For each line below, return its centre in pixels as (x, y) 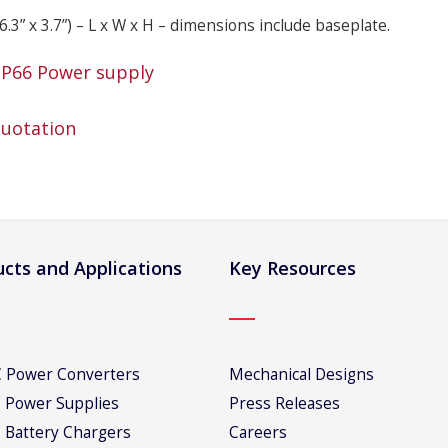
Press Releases (284, 403)
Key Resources (292, 268)
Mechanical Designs (301, 374)
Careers (258, 432)
